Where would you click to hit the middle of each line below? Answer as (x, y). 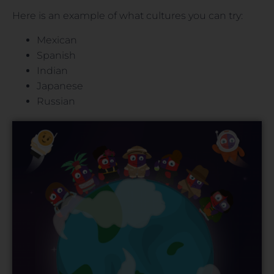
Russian (56, 101)
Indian (52, 70)
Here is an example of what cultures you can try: (128, 16)
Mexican (57, 40)
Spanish (56, 55)
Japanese (60, 86)
